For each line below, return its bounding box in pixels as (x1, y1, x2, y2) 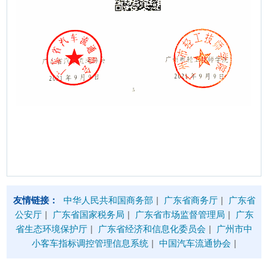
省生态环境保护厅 (16, 223, 87, 234)
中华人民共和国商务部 (63, 194, 153, 205)
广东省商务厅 (163, 194, 218, 205)
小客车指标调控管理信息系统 (32, 237, 148, 248)
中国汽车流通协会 (159, 237, 231, 248)
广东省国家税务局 (52, 209, 124, 220)
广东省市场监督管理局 (135, 209, 225, 220)
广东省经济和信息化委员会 (98, 223, 206, 234)
